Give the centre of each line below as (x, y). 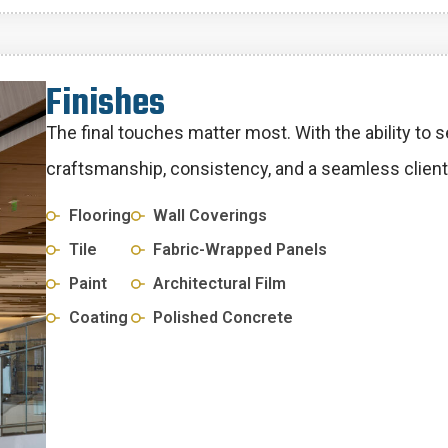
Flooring (99, 215)
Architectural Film (220, 283)
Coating (98, 317)
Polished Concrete (223, 317)
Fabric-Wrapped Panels (240, 249)
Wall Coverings (210, 215)
